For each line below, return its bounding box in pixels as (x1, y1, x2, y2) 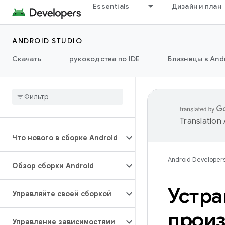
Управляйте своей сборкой (12, 189, 111, 198)
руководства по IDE (69, 54, 140, 63)
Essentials (93, 2, 130, 11)
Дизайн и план (171, 2, 221, 11)
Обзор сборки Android (12, 161, 94, 170)
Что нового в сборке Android (12, 133, 118, 142)
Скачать (12, 54, 41, 63)
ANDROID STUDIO (12, 36, 82, 45)
